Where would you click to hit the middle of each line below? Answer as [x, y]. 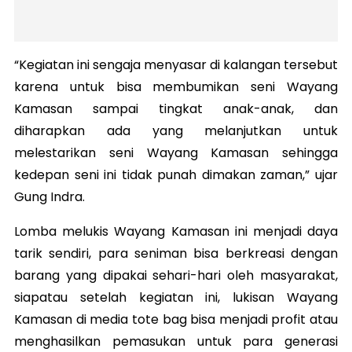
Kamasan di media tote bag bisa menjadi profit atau [176, 319]
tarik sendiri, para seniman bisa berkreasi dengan [176, 253]
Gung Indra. [49, 196]
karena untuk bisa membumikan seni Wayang [176, 86]
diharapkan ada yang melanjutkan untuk [176, 130]
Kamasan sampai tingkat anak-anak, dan [176, 108]
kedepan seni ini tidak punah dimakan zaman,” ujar [176, 174]
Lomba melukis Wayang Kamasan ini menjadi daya [176, 231]
